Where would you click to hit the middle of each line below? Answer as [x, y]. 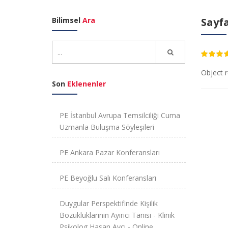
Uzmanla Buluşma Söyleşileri [107, 127]
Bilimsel [67, 20]
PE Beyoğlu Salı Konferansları [108, 178]
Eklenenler [87, 83]
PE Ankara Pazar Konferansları [110, 152]
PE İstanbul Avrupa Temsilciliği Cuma [120, 115]
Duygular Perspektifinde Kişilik [109, 203]
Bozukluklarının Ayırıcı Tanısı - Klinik [117, 215]
